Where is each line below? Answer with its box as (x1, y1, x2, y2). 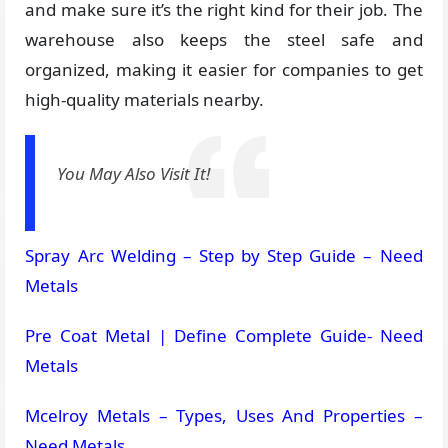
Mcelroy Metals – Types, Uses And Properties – (25, 404, 423, 427)
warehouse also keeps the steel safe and (25, 28, 423, 51)
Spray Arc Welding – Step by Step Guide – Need (25, 244, 423, 267)
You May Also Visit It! (57, 162, 211, 185)
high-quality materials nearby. (25, 88, 265, 111)
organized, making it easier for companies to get (25, 58, 423, 81)
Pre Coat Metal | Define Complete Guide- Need (25, 324, 423, 347)
